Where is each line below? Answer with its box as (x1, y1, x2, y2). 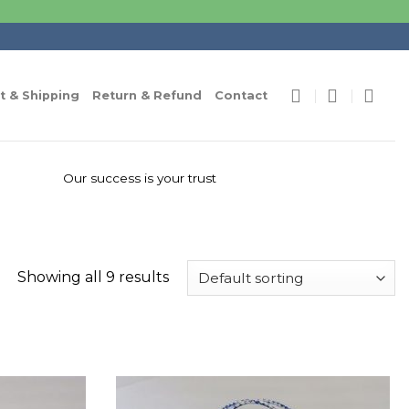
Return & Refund (92, 88, 203, 102)
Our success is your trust (63, 171, 216, 185)
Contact (215, 88, 268, 102)
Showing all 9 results (16, 267, 169, 286)
